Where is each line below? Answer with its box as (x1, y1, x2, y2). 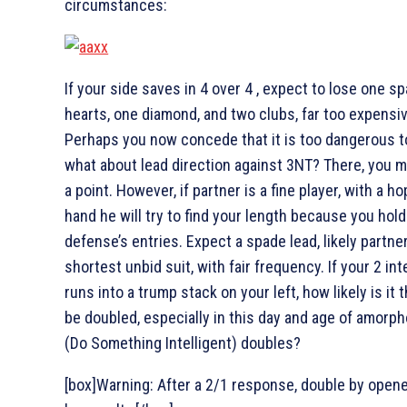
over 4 (208, 78, 253, 98)
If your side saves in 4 (65, 78, 209, 98)
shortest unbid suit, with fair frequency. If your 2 (65, 256, 382, 276)
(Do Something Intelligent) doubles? (65, 333, 302, 352)
